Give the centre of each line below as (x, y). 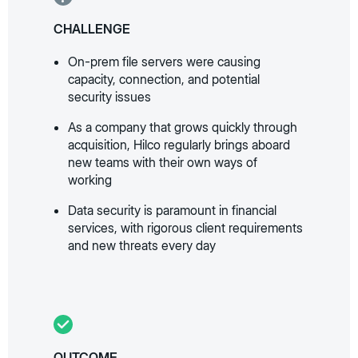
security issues (110, 97)
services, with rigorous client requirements (186, 228)
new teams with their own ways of (163, 162)
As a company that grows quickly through (183, 127)
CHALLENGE (92, 29)
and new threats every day (142, 245)
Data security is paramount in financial (173, 210)
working (90, 180)
